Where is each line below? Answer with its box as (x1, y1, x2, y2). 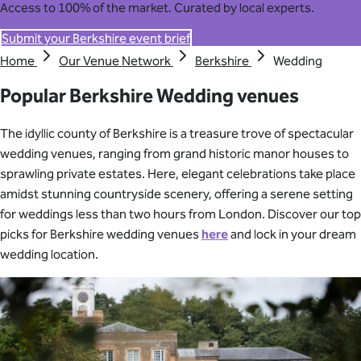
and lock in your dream (228, 226, 356, 243)
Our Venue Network (59, 53, 173, 69)
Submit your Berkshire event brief (2, 31, 190, 47)
